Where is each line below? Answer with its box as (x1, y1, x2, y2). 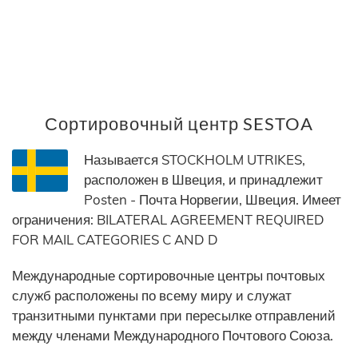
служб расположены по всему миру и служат (12, 287, 292, 304)
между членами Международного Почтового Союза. (12, 327, 333, 344)
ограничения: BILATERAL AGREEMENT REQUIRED (12, 211, 324, 229)
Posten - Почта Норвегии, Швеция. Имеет (84, 191, 341, 209)
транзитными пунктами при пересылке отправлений (12, 307, 336, 324)
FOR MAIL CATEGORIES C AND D (12, 231, 218, 249)
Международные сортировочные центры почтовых (12, 267, 325, 284)
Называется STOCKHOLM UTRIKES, (84, 151, 305, 169)
